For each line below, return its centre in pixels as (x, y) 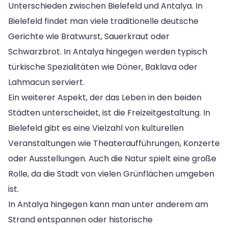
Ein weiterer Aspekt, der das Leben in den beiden (105, 98)
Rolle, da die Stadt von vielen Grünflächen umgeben (111, 174)
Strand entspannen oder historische (80, 220)
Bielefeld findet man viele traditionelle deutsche (103, 21)
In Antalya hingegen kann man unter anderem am (108, 205)
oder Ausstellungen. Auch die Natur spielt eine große (112, 159)
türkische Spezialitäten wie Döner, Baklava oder (103, 67)
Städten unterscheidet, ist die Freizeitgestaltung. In (109, 113)
